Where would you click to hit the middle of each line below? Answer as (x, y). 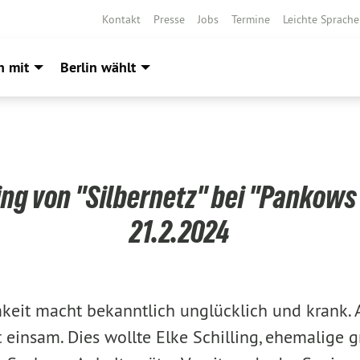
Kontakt (121, 19)
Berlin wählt (98, 67)
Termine (251, 19)
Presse (169, 19)
